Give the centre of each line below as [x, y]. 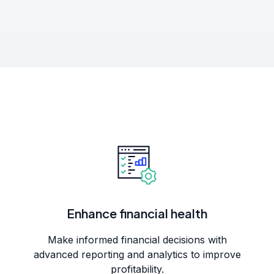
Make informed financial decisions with [137, 240]
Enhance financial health [137, 213]
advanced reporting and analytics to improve [137, 254]
